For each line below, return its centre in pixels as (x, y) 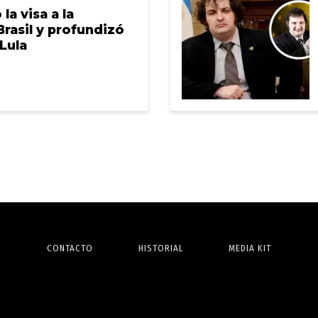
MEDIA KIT (250, 248)
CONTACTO (70, 248)
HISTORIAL (161, 248)
